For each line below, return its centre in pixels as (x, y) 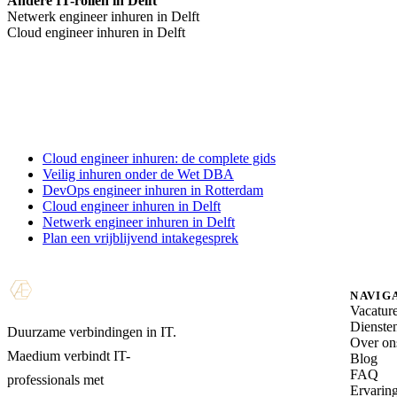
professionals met (55, 380)
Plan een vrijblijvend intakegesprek (140, 237)
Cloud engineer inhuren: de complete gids (159, 158)
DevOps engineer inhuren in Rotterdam (153, 190)
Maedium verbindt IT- (69, 356)
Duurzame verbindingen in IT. (92, 332)
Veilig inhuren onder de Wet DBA (138, 174)
